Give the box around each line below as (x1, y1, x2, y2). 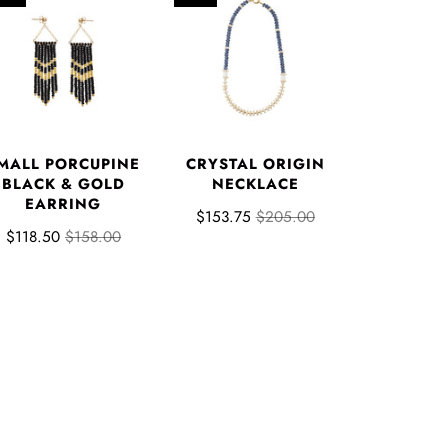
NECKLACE (211, 172, 299, 195)
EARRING (25, 192, 102, 215)
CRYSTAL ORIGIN (185, 152, 325, 175)
